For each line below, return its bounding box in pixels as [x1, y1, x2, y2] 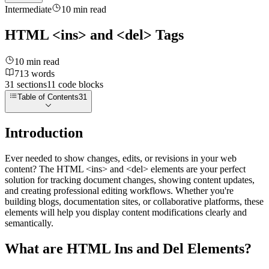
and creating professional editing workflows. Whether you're [5, 186, 234, 196]
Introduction [5, 125, 83, 141]
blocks [79, 79, 103, 89]
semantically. [5, 218, 53, 229]
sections [14, 79, 47, 89]
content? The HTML [5, 164, 86, 175]
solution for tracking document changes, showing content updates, [5, 175, 255, 186]
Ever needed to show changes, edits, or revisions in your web [5, 153, 237, 164]
